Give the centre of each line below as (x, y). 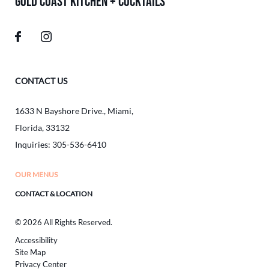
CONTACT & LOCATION (54, 194)
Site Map (30, 252)
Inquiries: (34, 145)
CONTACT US (41, 81)
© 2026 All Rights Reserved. (64, 222)
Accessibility (36, 240)
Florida (29, 128)
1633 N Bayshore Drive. (59, 111)
